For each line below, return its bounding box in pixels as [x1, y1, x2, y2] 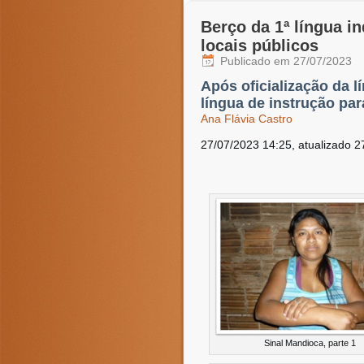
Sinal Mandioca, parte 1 [263, 338, 356, 348]
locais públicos [201, 37, 318, 54]
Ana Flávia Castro [201, 112, 292, 125]
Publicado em [220, 54, 290, 67]
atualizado [295, 138, 354, 151]
